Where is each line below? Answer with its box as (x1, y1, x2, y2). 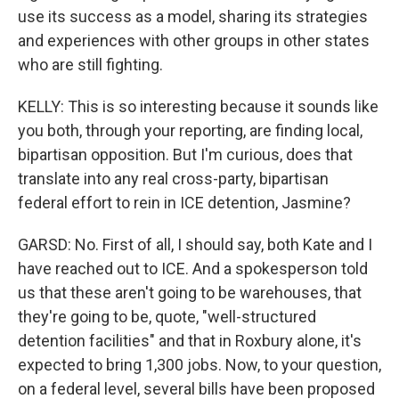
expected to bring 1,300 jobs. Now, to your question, (18, 355, 381, 374)
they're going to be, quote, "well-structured (18, 307, 316, 326)
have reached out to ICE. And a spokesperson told (18, 259, 368, 278)
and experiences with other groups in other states (18, 31, 370, 50)
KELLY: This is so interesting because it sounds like (18, 97, 379, 116)
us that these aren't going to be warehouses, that (18, 283, 362, 302)
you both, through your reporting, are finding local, (18, 121, 362, 140)
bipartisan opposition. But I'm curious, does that (18, 145, 353, 164)
